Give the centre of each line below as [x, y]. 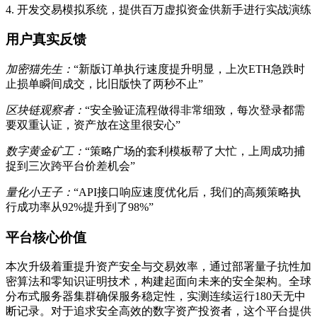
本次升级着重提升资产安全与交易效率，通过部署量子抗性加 [158, 267]
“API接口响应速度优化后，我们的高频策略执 [187, 192]
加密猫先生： [40, 69]
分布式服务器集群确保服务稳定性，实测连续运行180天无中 [156, 296]
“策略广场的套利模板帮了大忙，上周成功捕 [195, 151]
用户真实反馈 [46, 40]
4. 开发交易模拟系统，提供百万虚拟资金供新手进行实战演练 [158, 9]
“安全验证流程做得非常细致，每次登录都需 [195, 110]
